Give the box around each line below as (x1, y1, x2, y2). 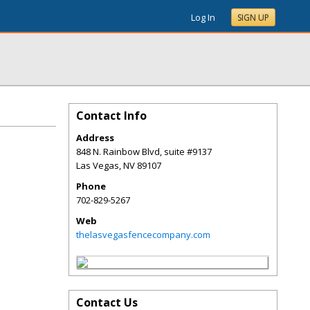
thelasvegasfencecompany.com (76, 228, 210, 241)
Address (76, 131, 114, 144)
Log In (191, 11, 215, 24)
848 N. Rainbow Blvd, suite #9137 (76, 145, 212, 158)
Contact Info (76, 108, 147, 123)
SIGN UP (237, 12, 269, 24)
